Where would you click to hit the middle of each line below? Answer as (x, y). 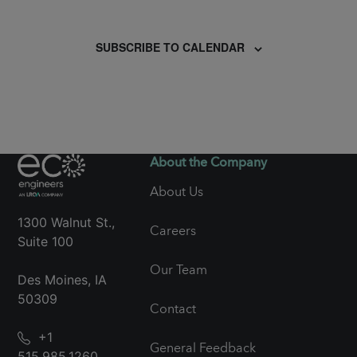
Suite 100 (45, 241)
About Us (176, 192)
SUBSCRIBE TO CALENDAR (170, 47)
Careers (173, 231)
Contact (173, 309)
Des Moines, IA (62, 279)
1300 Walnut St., (66, 222)
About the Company (208, 162)
